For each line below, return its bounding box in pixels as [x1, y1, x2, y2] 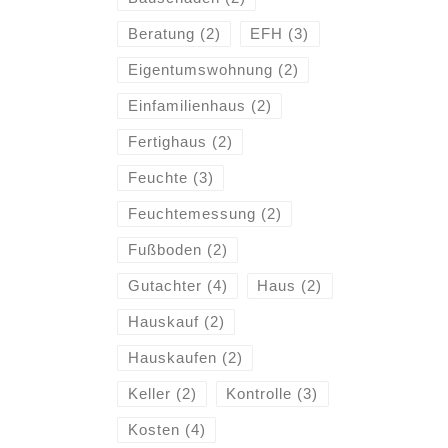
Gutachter [127, 277, 202, 295]
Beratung [127, 25, 195, 43]
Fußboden [127, 241, 202, 259]
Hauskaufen [127, 349, 217, 367]
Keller [127, 385, 171, 403]
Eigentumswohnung [127, 61, 273, 79]
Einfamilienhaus [127, 97, 246, 115]
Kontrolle [226, 385, 293, 403]
